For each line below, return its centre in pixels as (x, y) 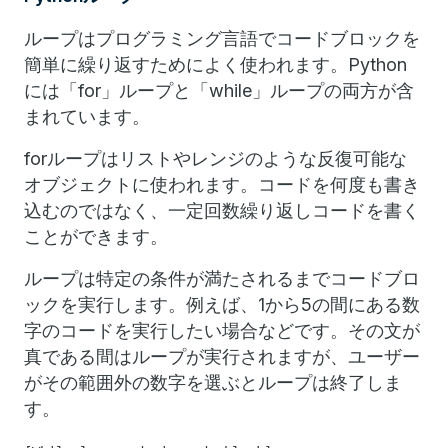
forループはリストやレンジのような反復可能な (215, 158)
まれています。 (87, 116)
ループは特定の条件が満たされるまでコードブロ (222, 278)
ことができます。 (96, 236)
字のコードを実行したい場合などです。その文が (222, 330)
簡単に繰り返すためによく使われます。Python (215, 64)
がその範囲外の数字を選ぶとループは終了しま (213, 382)
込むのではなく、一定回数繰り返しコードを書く (222, 210)
